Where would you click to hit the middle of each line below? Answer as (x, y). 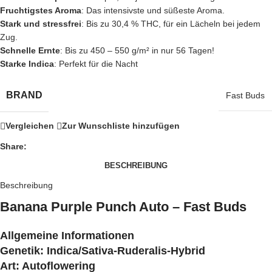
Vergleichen (30, 126)
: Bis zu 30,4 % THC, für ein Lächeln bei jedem (171, 23)
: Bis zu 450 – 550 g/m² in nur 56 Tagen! (137, 50)
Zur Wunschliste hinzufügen (121, 126)
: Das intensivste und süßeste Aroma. (153, 10)
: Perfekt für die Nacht (96, 63)
